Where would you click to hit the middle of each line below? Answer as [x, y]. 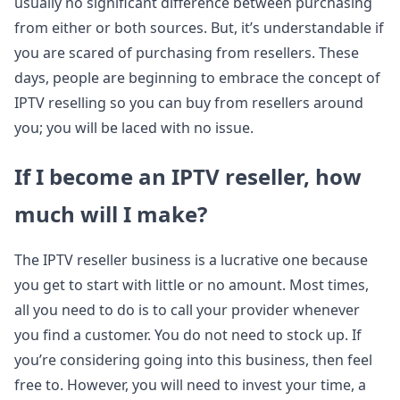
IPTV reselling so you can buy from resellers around [189, 103]
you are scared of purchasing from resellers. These [187, 53]
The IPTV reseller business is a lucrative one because [191, 260]
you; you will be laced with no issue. [134, 128]
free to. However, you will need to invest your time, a [190, 385]
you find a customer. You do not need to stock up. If [188, 335]
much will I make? [111, 214]
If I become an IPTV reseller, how [188, 176]
